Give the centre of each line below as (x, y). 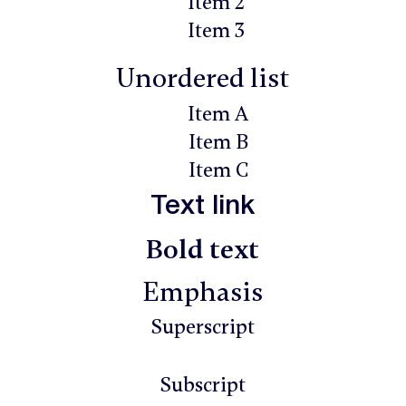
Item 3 (217, 30)
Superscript (203, 327)
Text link (203, 208)
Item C (218, 170)
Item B (218, 142)
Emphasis (203, 293)
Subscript (203, 385)
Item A (218, 114)
